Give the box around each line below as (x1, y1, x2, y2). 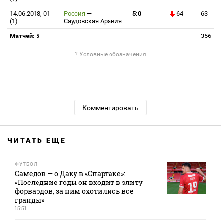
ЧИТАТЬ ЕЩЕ (7, 136, 66, 144)
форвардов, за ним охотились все (15, 186, 134, 196)
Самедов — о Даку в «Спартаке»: (15, 169, 125, 178)
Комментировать (82, 104, 139, 111)
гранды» (15, 195, 44, 205)
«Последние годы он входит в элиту (15, 178, 143, 187)
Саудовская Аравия (64, 17, 122, 25)
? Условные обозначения (75, 51, 146, 58)
